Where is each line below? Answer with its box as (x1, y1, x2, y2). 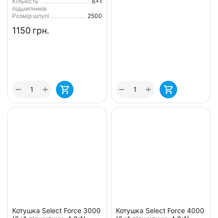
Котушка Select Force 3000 (12, 206, 101, 215)
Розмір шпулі (12, 12, 49, 19)
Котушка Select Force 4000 (115, 206, 204, 215)
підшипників (12, 4, 47, 12)
